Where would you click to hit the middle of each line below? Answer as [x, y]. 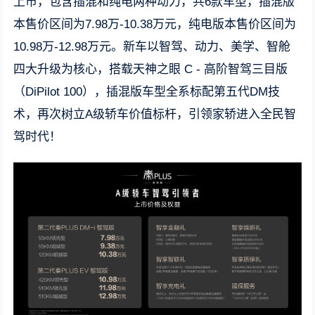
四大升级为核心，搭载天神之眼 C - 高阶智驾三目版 [151, 69]
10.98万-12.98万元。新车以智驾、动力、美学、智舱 [152, 47]
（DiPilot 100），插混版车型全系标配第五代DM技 [147, 92]
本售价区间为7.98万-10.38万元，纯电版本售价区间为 [155, 24]
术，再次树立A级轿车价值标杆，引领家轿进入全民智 [155, 114]
